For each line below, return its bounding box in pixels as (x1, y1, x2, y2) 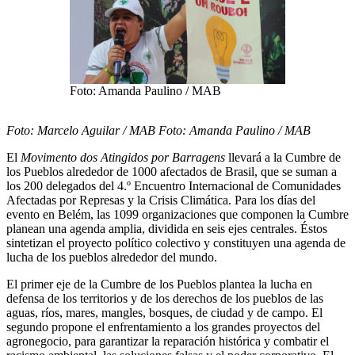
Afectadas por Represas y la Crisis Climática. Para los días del (6, 193, 315, 208)
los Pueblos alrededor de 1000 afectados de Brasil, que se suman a (6, 165, 337, 179)
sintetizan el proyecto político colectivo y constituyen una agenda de (6, 236, 345, 250)
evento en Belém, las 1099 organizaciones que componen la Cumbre (6, 208, 349, 222)
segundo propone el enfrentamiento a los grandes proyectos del (6, 320, 320, 334)
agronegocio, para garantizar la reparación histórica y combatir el (6, 334, 329, 349)
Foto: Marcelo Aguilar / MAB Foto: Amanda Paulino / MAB (6, 124, 311, 138)
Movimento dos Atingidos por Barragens (21, 151, 225, 165)
